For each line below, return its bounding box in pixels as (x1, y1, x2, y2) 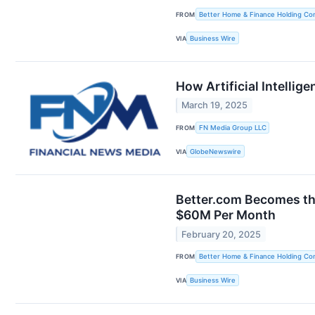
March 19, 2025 (181, 100, 248, 111)
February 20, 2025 (181, 229, 262, 240)
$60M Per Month (176, 207, 276, 223)
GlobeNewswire (190, 147, 242, 155)
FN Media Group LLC (198, 123, 266, 131)
